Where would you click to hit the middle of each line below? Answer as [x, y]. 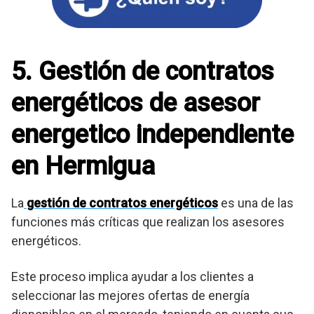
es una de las [256, 203]
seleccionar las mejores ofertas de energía [130, 295]
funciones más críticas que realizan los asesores [148, 221]
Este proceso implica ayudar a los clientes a [132, 276]
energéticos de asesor [136, 103]
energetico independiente [152, 134]
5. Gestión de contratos [143, 71]
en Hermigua [83, 166]
